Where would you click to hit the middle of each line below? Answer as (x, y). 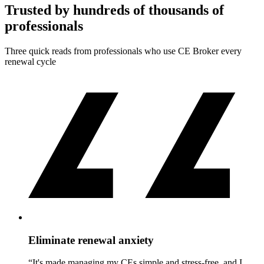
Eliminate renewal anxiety (91, 240)
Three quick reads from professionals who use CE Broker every (123, 51)
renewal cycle (30, 61)
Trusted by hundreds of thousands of (114, 10)
